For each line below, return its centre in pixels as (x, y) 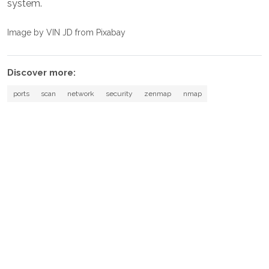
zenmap (158, 94)
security (119, 94)
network (80, 94)
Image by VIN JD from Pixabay (66, 33)
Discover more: (41, 73)
